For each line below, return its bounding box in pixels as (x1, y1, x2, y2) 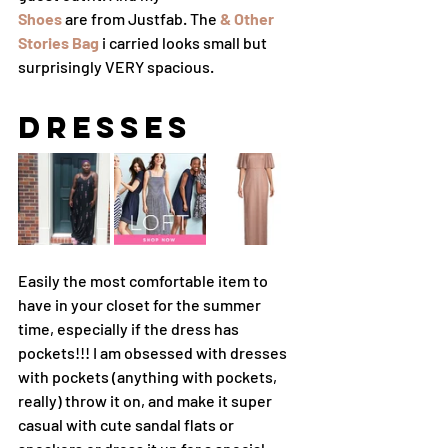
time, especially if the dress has (18, 318, 242, 338)
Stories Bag (18, 32, 99, 52)
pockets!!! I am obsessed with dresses (18, 342, 290, 362)
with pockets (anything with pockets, (18, 366, 280, 386)
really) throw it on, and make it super (18, 390, 275, 410)
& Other (220, 8, 277, 28)
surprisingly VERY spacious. (18, 56, 217, 76)
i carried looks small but (99, 32, 270, 52)
